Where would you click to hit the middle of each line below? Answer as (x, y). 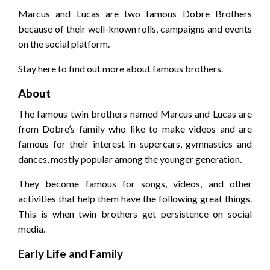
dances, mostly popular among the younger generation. (130, 159)
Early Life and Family (71, 254)
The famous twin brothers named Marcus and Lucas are (135, 114)
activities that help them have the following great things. (135, 199)
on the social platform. (64, 44)
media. (32, 229)
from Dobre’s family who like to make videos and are (135, 129)
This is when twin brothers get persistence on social (135, 214)
